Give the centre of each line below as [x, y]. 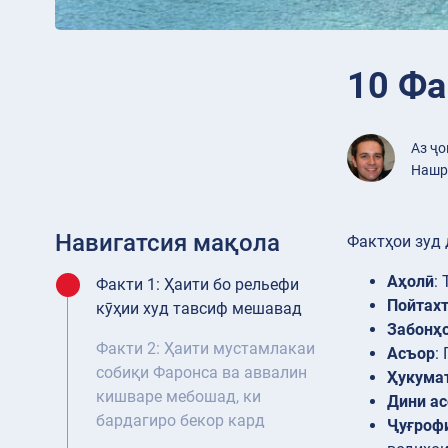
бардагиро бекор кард [180, 421]
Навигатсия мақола [167, 243]
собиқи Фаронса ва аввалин [201, 373]
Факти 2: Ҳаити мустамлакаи [205, 349]
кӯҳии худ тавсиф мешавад [199, 309]
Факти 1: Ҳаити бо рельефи [197, 285]
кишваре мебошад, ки [178, 397]
